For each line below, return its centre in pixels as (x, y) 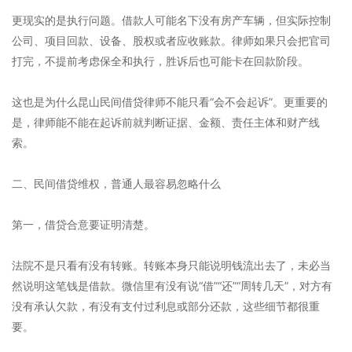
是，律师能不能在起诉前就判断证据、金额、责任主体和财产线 (166, 122)
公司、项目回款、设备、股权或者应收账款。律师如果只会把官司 (171, 40)
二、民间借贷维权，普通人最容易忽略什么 (116, 183)
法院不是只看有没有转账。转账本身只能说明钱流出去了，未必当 (171, 265)
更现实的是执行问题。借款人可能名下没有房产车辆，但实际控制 (171, 20)
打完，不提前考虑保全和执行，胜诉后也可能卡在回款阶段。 (160, 61)
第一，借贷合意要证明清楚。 (83, 224)
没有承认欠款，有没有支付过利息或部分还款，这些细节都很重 (166, 306)
